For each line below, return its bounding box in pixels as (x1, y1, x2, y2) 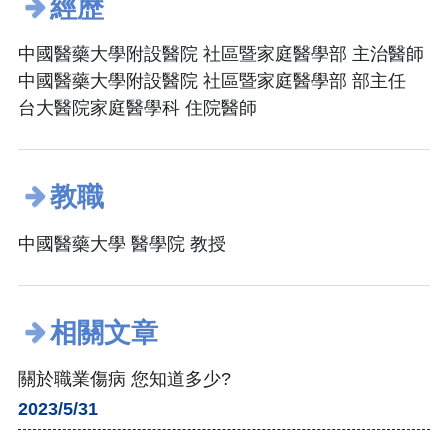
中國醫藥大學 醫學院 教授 (18, 233, 226, 254)
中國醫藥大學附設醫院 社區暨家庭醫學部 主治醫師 (18, 44, 424, 65)
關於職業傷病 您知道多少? (18, 369, 231, 390)
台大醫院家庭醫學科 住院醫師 (18, 98, 257, 119)
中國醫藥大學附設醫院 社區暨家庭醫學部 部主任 (18, 71, 406, 92)
